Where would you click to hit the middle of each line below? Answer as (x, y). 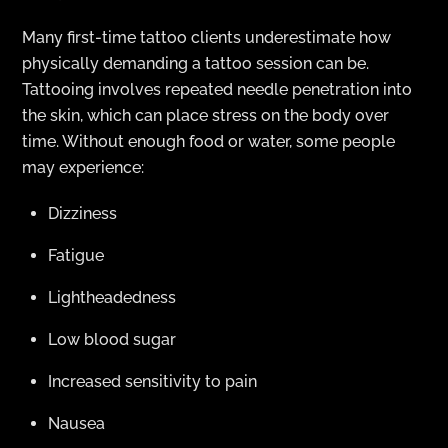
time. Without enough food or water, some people (209, 141)
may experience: (83, 167)
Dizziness (82, 214)
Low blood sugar (112, 340)
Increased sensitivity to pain (152, 382)
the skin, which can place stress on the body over (206, 115)
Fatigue (76, 256)
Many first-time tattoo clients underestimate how (207, 37)
